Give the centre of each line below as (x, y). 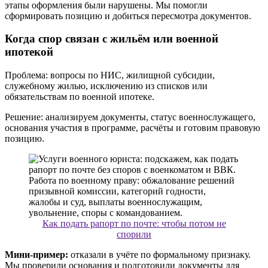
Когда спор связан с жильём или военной (112, 39)
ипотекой (29, 52)
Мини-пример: (36, 255)
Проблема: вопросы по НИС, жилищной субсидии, (110, 75)
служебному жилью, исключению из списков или (106, 86)
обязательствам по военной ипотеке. (80, 97)
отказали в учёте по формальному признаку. (159, 255)
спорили (134, 234)
